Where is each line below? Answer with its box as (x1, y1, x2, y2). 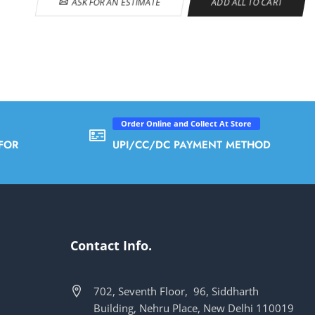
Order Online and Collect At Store (121, 118, 252, 129)
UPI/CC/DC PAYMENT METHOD (112, 136, 271, 153)
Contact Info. (70, 236, 153, 254)
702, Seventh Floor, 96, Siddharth (94, 283, 259, 298)
